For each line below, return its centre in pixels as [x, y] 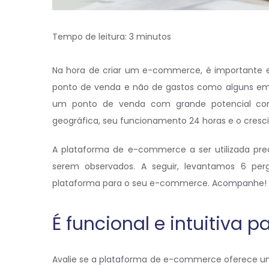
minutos [154, 37]
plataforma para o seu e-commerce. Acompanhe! [159, 183]
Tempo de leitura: [91, 37]
